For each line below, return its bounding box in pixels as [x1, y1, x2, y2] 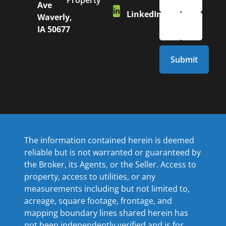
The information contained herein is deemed [24, 135, 194, 146]
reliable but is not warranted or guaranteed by [24, 147, 201, 158]
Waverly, [37, 12, 72, 23]
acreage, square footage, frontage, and [24, 195, 172, 207]
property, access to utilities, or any [24, 171, 155, 183]
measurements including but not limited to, [24, 183, 190, 195]
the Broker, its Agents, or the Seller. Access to [24, 159, 196, 171]
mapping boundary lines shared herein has [24, 207, 188, 219]
